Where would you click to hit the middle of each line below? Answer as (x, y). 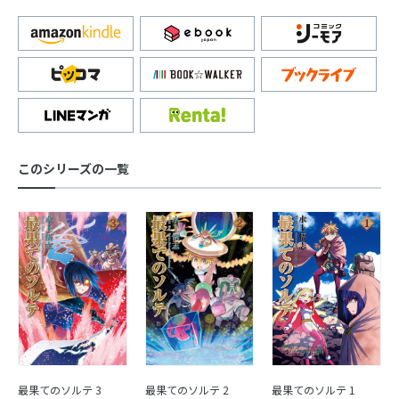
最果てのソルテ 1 (314, 389)
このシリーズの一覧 (73, 169)
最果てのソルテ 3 (60, 389)
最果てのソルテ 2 (187, 389)
